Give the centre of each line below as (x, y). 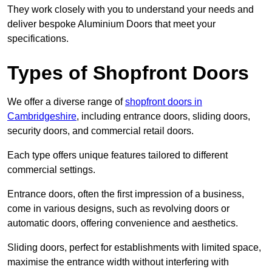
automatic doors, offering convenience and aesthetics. (124, 223)
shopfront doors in (164, 102)
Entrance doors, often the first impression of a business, (126, 194)
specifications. (38, 39)
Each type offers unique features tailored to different (117, 155)
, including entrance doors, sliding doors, (163, 117)
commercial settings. (51, 170)
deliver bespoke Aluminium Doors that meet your (111, 24)
